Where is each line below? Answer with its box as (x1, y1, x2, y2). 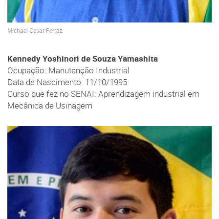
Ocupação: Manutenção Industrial (7, 65, 130, 76)
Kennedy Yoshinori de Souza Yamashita (7, 53, 158, 65)
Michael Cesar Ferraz (7, 26, 63, 34)
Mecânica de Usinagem (7, 100, 92, 111)
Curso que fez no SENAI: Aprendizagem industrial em (7, 88, 199, 100)
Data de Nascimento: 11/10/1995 (7, 77, 127, 88)
